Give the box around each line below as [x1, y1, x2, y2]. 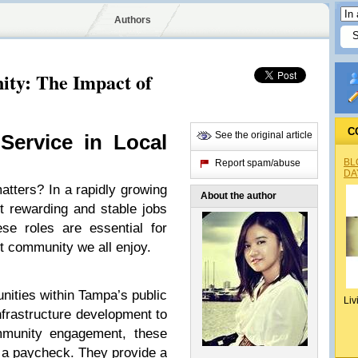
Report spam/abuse [215, 157, 300, 169]
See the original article [215, 129, 312, 141]
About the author [201, 190, 276, 201]
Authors [113, 14, 151, 26]
